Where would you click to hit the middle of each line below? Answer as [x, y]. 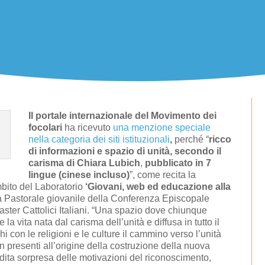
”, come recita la [163, 175]
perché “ [191, 140]
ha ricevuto [88, 128]
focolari [46, 128]
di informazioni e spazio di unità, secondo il [125, 151]
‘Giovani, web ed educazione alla [158, 187]
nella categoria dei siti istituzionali [99, 140]
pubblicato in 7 [178, 163]
